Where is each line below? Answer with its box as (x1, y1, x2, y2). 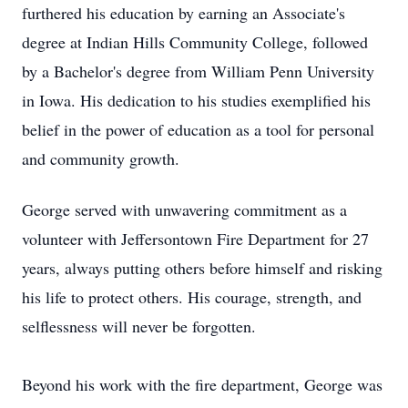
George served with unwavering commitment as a (22, 199, 347, 220)
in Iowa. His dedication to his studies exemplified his (22, 89, 371, 111)
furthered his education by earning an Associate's (22, 2, 345, 24)
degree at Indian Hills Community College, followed (22, 31, 368, 53)
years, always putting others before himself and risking (22, 257, 382, 279)
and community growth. (22, 148, 179, 169)
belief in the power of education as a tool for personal (22, 118, 374, 140)
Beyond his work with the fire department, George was (22, 373, 382, 395)
